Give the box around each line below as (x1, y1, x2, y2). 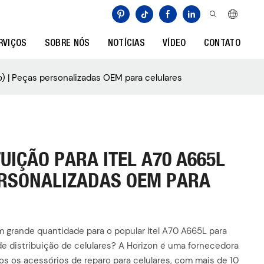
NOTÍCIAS (107, 39, 146, 48)
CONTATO (203, 39, 240, 48)
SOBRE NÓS (44, 39, 90, 48)
